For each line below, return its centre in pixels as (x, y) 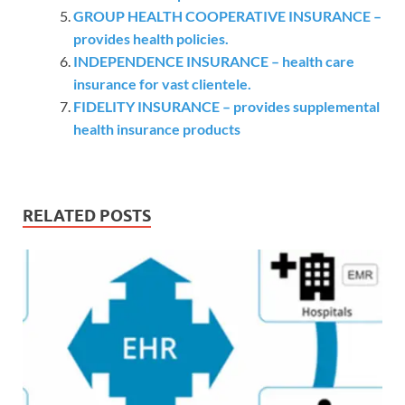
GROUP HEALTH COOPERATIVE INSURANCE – (227, 15)
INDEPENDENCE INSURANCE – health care (214, 61)
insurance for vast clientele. (162, 83)
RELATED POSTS (87, 215)
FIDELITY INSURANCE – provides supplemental (226, 106)
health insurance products (157, 128)
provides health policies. (151, 38)
